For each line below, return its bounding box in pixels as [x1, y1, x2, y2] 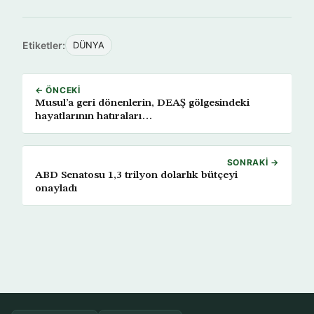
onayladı [35, 183, 77, 194]
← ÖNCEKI [35, 85, 81, 95]
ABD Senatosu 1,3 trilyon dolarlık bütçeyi [35, 170, 238, 181]
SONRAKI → [226, 157, 279, 168]
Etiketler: [22, 39, 65, 51]
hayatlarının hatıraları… [35, 111, 152, 122]
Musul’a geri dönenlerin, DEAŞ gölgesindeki [35, 97, 250, 109]
